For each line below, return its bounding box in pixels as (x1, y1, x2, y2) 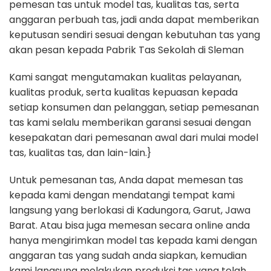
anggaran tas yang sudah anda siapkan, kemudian (9, 249, 247, 263)
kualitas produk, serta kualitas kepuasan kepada (9, 85, 238, 99)
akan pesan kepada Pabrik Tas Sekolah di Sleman (9, 43, 244, 57)
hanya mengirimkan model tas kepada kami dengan (9, 233, 257, 247)
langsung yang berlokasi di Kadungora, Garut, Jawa (9, 203, 250, 217)
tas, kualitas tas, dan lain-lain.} (9, 146, 151, 160)
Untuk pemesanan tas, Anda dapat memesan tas (9, 173, 243, 187)
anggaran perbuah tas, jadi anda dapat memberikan (9, 13, 259, 27)
